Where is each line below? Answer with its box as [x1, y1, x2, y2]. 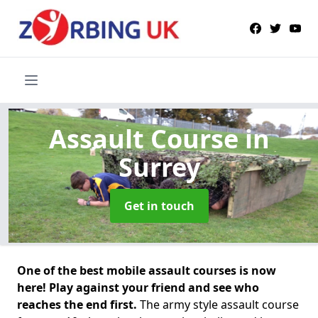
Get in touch [124, 197, 194, 214]
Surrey [118, 149, 200, 185]
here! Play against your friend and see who [17, 279, 259, 295]
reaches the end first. [17, 296, 140, 312]
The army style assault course [140, 296, 299, 312]
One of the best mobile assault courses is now [17, 262, 276, 278]
